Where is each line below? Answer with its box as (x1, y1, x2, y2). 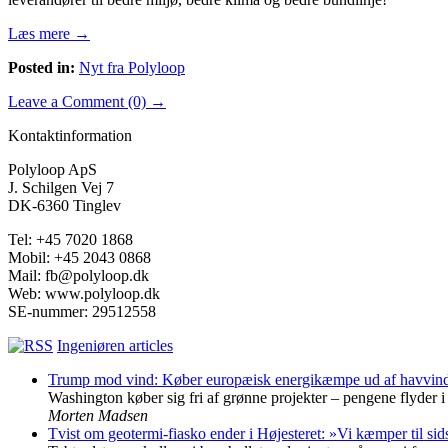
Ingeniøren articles (57, 337, 173, 355)
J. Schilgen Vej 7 (8, 179, 114, 197)
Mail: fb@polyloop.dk (8, 267, 149, 285)
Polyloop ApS (8, 161, 97, 179)
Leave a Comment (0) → (8, 93, 166, 111)
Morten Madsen (48, 407, 148, 425)
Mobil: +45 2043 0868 (8, 249, 151, 267)
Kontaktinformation (8, 127, 132, 145)
